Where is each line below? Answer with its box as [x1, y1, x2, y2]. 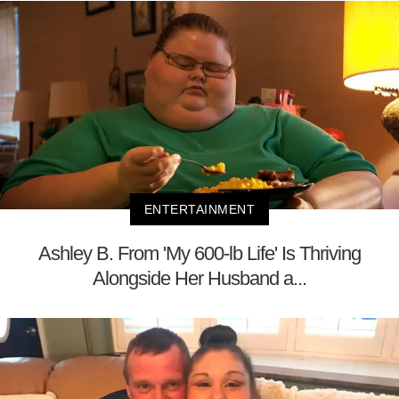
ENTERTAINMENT [143, 202, 256, 217]
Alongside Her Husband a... [93, 267, 306, 290]
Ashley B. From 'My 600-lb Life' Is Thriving [38, 242, 361, 265]
